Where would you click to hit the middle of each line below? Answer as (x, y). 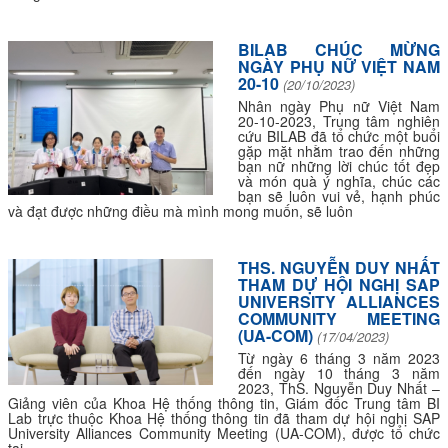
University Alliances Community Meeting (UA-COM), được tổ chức (224, 433)
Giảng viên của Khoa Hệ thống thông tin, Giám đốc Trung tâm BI (224, 403)
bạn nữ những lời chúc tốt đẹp (339, 166)
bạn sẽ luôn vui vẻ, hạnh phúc (339, 196)
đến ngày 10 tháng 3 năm (339, 373)
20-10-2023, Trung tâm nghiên (339, 121)
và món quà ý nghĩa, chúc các (339, 181)
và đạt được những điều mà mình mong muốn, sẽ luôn (180, 211)
